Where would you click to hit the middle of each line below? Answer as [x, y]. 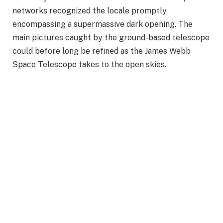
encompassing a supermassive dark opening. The [103, 24]
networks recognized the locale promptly [90, 11]
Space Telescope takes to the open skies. [89, 65]
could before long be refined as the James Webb [102, 51]
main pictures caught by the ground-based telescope [111, 38]
